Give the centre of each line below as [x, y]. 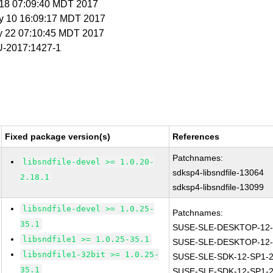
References [196, 136]
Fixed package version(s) [58, 136]
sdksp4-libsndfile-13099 [218, 187]
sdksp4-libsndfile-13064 [218, 172]
